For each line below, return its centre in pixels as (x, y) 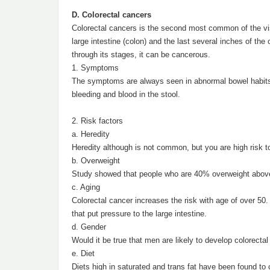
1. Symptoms (95, 68)
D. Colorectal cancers (111, 15)
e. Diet (83, 253)
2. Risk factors (97, 121)
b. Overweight (96, 161)
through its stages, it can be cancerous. (141, 55)
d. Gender (89, 227)
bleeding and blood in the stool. (126, 94)
